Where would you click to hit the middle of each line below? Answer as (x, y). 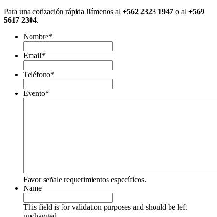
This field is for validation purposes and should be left (105, 207)
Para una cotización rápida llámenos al (63, 12)
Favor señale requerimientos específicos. (85, 180)
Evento (34, 93)
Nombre (36, 37)
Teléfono (37, 75)
